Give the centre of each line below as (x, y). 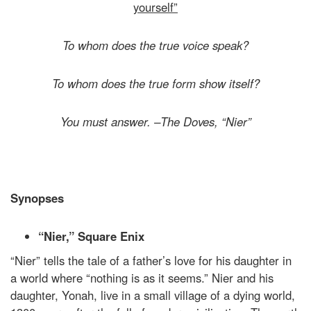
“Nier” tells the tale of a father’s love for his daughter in (151, 260)
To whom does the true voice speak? (155, 45)
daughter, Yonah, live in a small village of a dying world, (153, 295)
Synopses (37, 197)
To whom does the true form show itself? (155, 83)
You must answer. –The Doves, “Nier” (155, 121)
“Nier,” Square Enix (91, 236)
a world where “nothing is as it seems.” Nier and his (142, 277)
